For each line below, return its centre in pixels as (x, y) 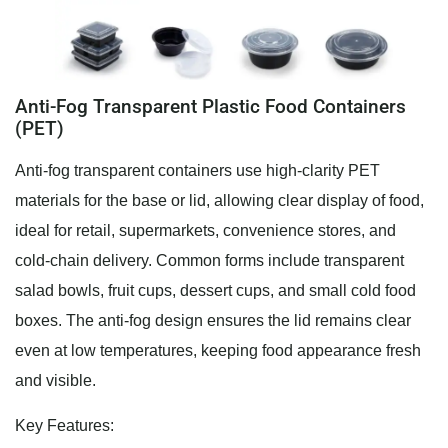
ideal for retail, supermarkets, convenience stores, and (205, 231)
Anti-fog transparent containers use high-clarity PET (197, 171)
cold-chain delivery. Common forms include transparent (209, 261)
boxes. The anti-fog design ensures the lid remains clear (213, 321)
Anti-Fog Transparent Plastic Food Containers (210, 107)
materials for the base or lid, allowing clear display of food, (219, 201)
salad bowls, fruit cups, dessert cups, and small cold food (215, 291)
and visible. (55, 381)
